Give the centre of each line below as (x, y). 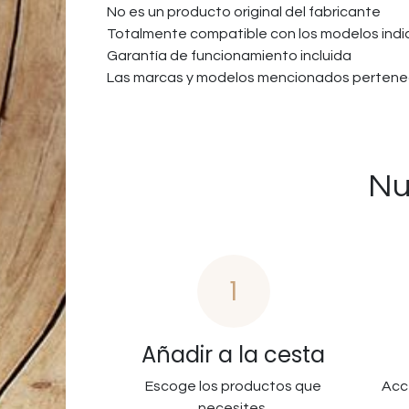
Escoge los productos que (234, 386)
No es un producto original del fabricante (244, 12)
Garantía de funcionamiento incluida (229, 56)
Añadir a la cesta (234, 355)
